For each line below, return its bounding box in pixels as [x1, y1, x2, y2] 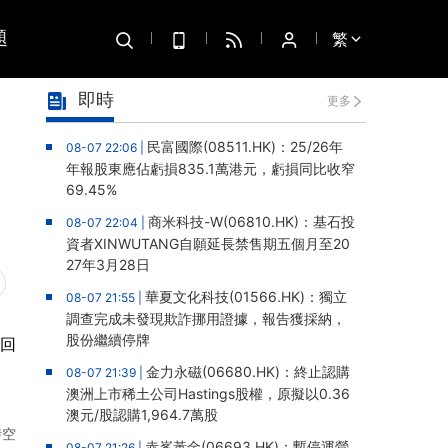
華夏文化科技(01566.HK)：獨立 [145, 288, 347, 305]
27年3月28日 [66, 256, 150, 273]
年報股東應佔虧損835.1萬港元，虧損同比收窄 [66, 160, 355, 177]
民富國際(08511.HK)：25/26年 [147, 138, 343, 155]
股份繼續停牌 [66, 331, 150, 348]
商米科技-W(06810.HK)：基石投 [148, 213, 355, 230]
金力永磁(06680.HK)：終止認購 [146, 363, 350, 380]
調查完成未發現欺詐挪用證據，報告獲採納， [66, 310, 346, 327]
